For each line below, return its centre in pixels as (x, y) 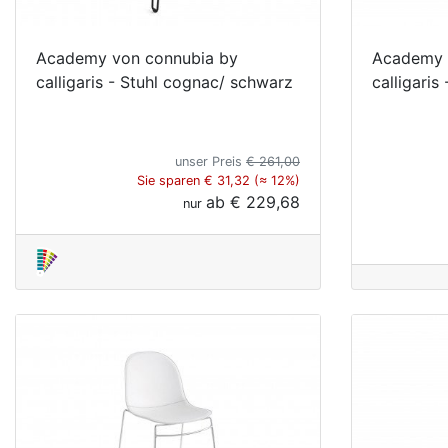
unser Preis (210, 161)
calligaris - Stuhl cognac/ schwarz (164, 81)
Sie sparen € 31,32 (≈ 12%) (218, 180)
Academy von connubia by (137, 57)
